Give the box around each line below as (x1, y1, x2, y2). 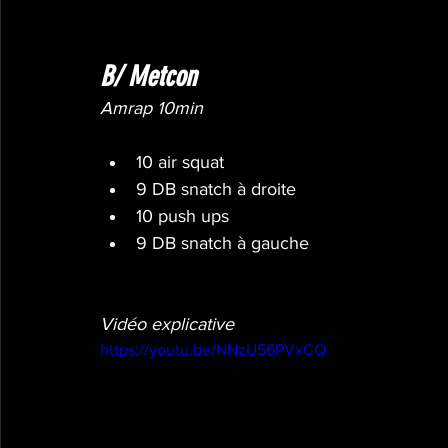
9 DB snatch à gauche (136, 233, 309, 254)
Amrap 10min (100, 98, 203, 119)
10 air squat (136, 152, 224, 173)
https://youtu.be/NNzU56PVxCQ (100, 341, 326, 359)
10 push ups (136, 206, 229, 227)
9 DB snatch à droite (136, 179, 296, 200)
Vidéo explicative (100, 314, 234, 335)
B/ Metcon (100, 60, 196, 94)
